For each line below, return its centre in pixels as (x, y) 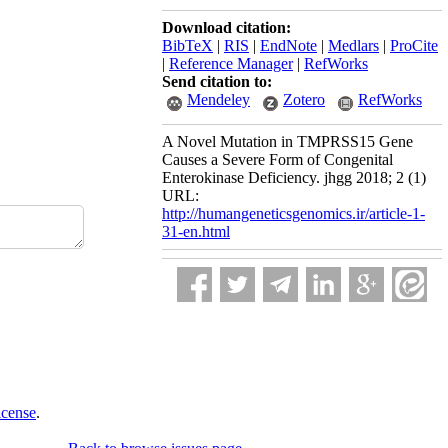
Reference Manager (231, 63)
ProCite (414, 45)
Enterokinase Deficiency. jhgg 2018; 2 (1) (294, 177)
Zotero (304, 99)
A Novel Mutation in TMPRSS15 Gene (287, 141)
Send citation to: (217, 81)
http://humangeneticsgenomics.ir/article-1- (293, 213)
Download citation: (226, 27)
